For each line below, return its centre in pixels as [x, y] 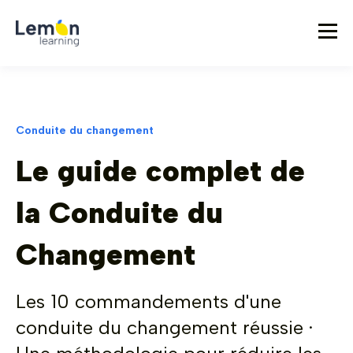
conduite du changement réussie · [164, 327]
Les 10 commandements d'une [149, 301]
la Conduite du [119, 213]
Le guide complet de [160, 171]
